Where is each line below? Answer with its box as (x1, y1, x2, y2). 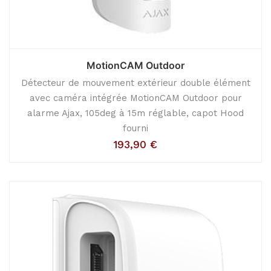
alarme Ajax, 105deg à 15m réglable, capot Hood (27, 108, 244, 119)
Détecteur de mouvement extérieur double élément (21, 77, 250, 88)
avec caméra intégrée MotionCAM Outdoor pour (29, 93, 242, 103)
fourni (123, 123, 148, 134)
